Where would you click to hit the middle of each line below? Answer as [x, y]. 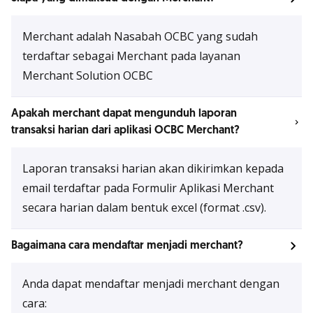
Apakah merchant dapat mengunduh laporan [124, 114]
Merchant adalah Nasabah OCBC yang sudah [140, 36]
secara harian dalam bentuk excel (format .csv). [144, 208]
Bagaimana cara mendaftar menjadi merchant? [127, 246]
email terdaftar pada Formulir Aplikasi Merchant [148, 188]
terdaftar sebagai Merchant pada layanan [131, 56]
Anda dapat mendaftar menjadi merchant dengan [151, 284]
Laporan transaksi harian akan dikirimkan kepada [153, 168]
